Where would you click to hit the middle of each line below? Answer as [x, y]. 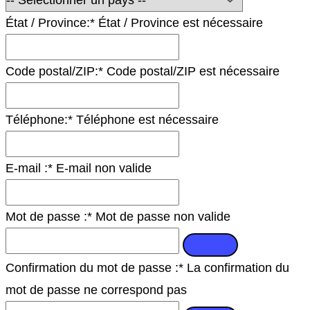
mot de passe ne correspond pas [96, 289]
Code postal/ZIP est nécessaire [193, 71]
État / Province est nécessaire [181, 22]
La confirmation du [238, 267]
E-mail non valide [104, 167]
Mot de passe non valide [163, 216]
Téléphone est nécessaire [147, 119]
